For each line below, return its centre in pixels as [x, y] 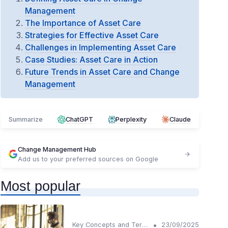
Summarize [26, 119]
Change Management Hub [57, 149]
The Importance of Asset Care [83, 23]
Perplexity [131, 119]
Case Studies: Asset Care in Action [91, 60]
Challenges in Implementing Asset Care [101, 47]
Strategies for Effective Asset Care [92, 35]
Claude [180, 119]
